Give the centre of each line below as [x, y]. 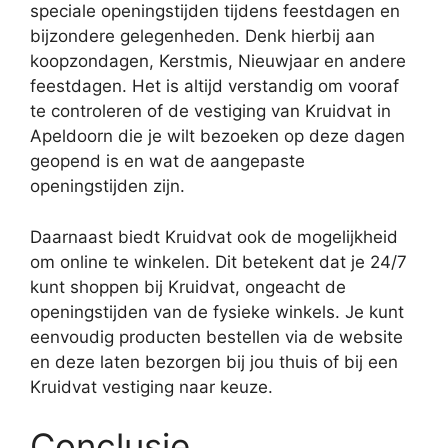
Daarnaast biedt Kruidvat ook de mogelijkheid [214, 236]
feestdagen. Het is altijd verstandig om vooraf [214, 86]
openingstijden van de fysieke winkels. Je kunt [217, 311]
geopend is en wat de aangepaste [167, 161]
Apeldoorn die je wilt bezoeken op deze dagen [217, 136]
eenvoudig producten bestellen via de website [216, 336]
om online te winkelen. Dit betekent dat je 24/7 [218, 261]
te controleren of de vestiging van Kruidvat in [210, 111]
